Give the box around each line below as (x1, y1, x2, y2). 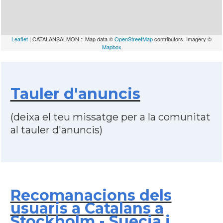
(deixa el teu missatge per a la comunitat (10, 111, 211, 123)
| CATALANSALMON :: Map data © (28, 35, 114, 43)
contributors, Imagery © (153, 35, 212, 43)
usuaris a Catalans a (10, 199, 164, 218)
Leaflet (11, 35, 28, 43)
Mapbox (102, 43, 121, 51)
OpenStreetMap (114, 35, 153, 43)
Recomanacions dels (10, 186, 172, 205)
